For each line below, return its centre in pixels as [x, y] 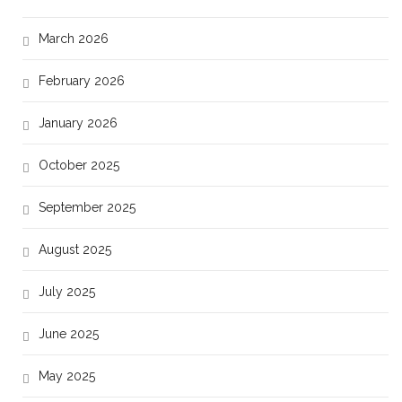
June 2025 [69, 334]
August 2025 [75, 250]
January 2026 [78, 123]
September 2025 [87, 208]
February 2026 [82, 81]
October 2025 [79, 166]
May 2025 [67, 376]
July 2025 [67, 292]
